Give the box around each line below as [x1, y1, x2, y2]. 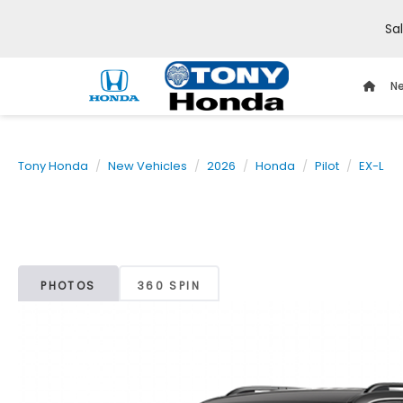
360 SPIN [137, 278, 201, 294]
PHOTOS [40, 278, 96, 294]
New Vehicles [108, 157, 187, 175]
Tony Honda [18, 157, 88, 175]
